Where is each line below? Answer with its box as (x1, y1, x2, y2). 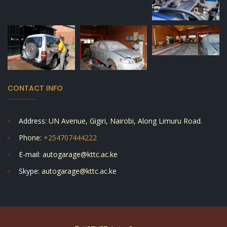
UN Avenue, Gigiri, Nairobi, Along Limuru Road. (49, 116, 202, 126)
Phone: (19, 132, 42, 142)
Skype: (19, 166, 40, 176)
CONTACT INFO (8, 83, 63, 93)
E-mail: (19, 149, 41, 159)
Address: (19, 116, 47, 126)
